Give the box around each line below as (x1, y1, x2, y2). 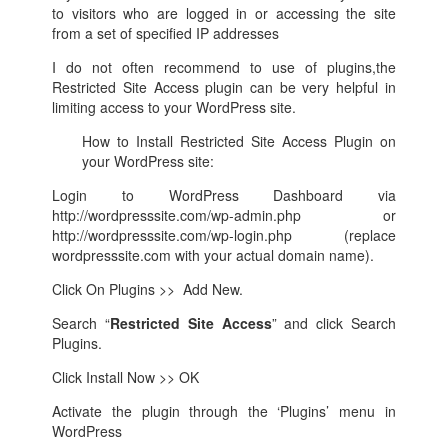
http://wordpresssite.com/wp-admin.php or (52, 204, 396, 225)
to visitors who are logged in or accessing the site (52, 2, 396, 23)
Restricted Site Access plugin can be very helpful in (52, 76, 396, 97)
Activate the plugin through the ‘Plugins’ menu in (52, 400, 396, 421)
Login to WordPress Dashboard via (52, 184, 396, 205)
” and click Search (271, 312, 396, 333)
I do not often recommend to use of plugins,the (52, 56, 396, 77)
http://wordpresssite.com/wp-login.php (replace (52, 224, 396, 245)
